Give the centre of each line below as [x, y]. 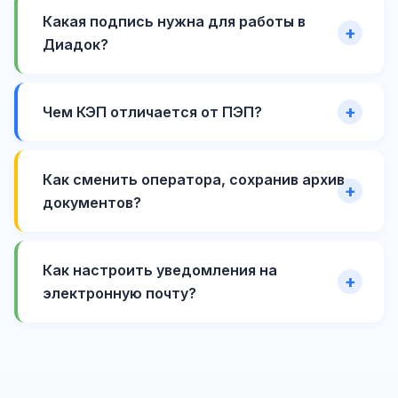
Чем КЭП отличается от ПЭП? [152, 112]
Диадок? [76, 45]
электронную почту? [119, 294]
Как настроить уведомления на [160, 271]
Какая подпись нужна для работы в [174, 22]
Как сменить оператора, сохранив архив [194, 180]
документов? [92, 203]
